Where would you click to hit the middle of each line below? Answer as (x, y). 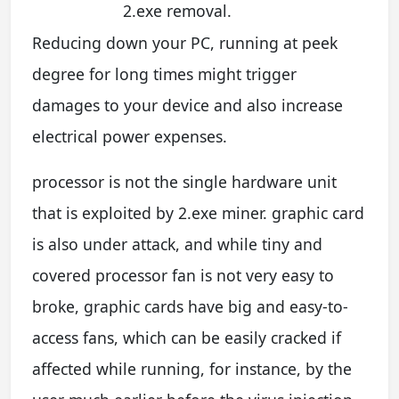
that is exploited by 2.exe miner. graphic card (198, 213)
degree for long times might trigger (164, 74)
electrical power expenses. (130, 137)
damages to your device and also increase (187, 106)
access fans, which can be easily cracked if (187, 338)
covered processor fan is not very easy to (183, 276)
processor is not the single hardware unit (184, 182)
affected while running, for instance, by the (192, 369)
